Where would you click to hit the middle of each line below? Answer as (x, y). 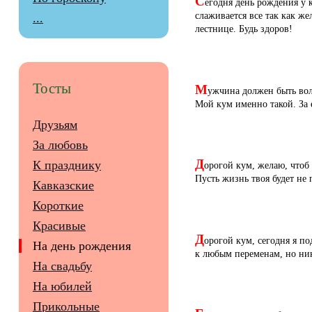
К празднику (67, 165)
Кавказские (63, 186)
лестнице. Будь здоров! (244, 29)
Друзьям (55, 125)
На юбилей (62, 287)
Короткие (58, 206)
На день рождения (82, 246)
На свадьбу (62, 266)
